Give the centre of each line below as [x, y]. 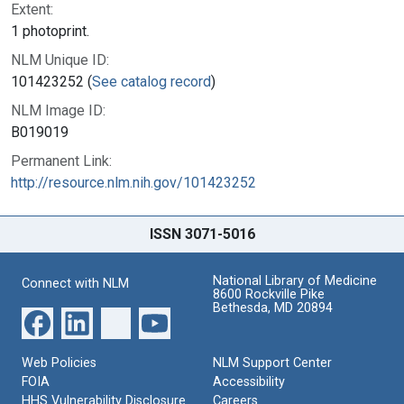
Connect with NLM [75, 283]
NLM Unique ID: [60, 60]
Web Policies [59, 363]
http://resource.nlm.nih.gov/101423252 [133, 182]
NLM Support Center [272, 363]
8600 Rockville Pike [269, 294]
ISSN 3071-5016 [202, 234]
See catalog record [151, 81]
